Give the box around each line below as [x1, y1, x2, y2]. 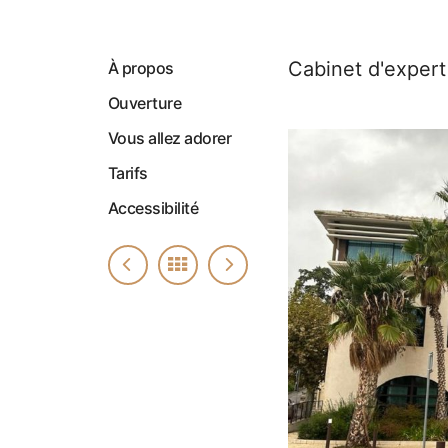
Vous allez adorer [107, 128, 232, 148]
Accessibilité [107, 198, 199, 218]
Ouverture [107, 93, 182, 113]
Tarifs [107, 163, 148, 183]
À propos [107, 58, 174, 78]
